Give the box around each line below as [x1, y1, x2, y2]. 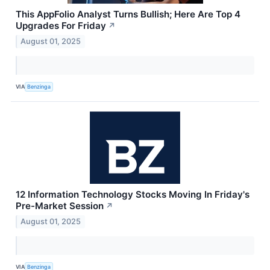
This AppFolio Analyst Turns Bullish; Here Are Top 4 [16, 8, 240, 20]
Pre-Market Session [16, 199, 104, 212]
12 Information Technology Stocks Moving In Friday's [16, 188, 250, 200]
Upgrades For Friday [16, 20, 106, 32]
